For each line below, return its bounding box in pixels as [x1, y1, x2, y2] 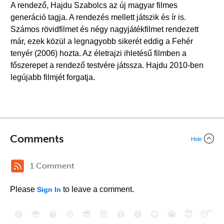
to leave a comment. [61, 185, 134, 193]
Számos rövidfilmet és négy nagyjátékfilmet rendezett [10, 25, 198, 33]
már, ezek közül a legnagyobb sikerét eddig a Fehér [10, 37, 193, 45]
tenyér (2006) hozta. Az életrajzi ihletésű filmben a [10, 49, 186, 57]
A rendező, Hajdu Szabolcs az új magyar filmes [10, 1, 177, 9]
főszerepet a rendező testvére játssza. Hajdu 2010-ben [10, 61, 203, 69]
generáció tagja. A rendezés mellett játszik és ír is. [10, 13, 186, 21]
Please [10, 185, 37, 193]
